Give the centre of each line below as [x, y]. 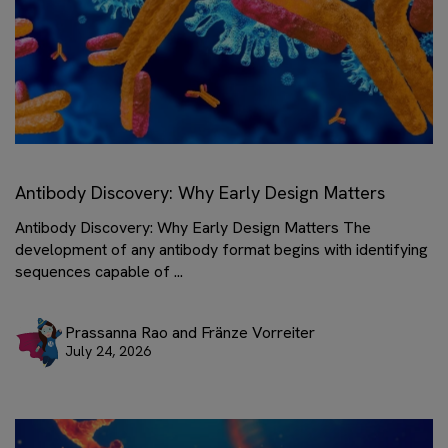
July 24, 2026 [108, 351]
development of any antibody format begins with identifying [221, 249]
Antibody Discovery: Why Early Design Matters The [193, 227]
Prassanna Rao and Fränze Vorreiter [190, 332]
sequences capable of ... [99, 271]
